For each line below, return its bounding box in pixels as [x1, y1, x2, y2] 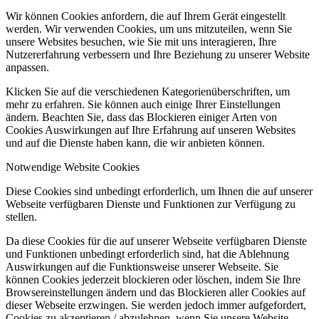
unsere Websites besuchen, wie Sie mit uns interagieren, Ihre [6, 36, 276, 48]
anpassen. [6, 61, 49, 74]
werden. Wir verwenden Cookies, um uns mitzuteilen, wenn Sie [6, 23, 292, 36]
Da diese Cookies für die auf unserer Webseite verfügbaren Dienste [6, 235, 307, 248]
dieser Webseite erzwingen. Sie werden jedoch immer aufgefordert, [6, 299, 306, 312]
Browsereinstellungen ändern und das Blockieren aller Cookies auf [6, 286, 305, 299]
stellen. [6, 211, 37, 224]
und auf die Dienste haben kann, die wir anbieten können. [6, 137, 265, 150]
